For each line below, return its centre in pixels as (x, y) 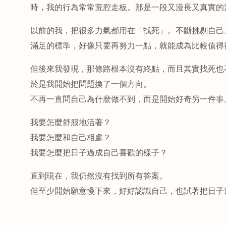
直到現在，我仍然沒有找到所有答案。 (99, 176)
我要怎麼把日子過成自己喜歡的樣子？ (99, 153)
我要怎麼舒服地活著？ (71, 122)
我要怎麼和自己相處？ (71, 137)
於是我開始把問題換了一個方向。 (91, 84)
